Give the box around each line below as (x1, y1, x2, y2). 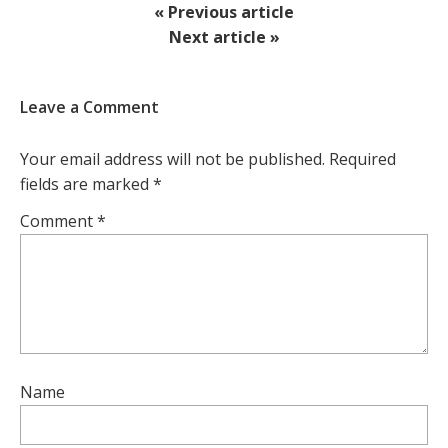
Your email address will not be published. (20, 147, 325, 170)
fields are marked (20, 172, 153, 195)
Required (329, 147, 396, 170)
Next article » (168, 25, 280, 48)
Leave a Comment (20, 95, 159, 118)
